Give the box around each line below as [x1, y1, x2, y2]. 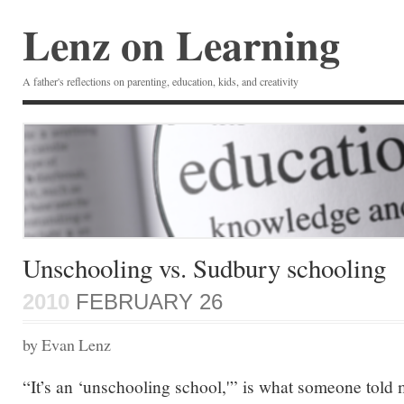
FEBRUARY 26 [69, 289, 223, 314]
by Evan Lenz [23, 334, 111, 355]
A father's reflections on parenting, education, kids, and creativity [23, 74, 298, 88]
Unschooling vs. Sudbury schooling [23, 250, 386, 285]
